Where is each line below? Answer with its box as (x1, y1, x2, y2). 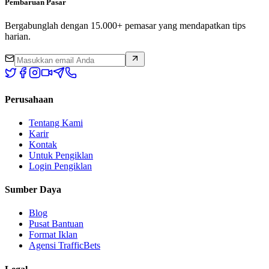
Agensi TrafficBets (29, 240, 100, 251)
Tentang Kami (29, 117, 83, 128)
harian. (5, 31, 31, 42)
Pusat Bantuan (29, 219, 83, 229)
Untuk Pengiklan (29, 150, 93, 160)
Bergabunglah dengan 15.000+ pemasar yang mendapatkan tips (5, 20, 246, 31)
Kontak (29, 139, 57, 150)
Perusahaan (5, 94, 53, 104)
